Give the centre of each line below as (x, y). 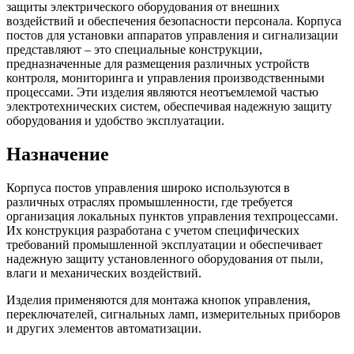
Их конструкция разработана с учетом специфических (153, 230)
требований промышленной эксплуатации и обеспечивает (164, 244)
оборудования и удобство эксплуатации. (115, 120)
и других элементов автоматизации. (104, 328)
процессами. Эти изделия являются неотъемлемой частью (162, 92)
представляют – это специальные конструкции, (134, 49)
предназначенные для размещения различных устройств (158, 63)
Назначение (58, 154)
